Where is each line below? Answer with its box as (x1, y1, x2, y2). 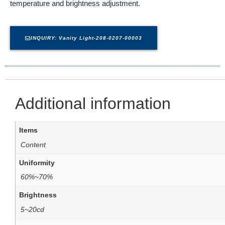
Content (21, 140, 46, 149)
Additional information (15, 94, 171, 113)
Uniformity (19, 158, 55, 167)
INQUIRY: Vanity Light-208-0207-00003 (31, 35, 142, 41)
